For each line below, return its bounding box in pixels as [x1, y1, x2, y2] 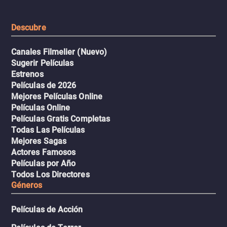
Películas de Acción [11, 205, 83, 215]
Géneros [11, 180, 43, 191]
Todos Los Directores [11, 170, 90, 180]
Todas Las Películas [11, 125, 85, 135]
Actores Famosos [11, 147, 76, 158]
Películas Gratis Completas [11, 114, 110, 124]
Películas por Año [11, 159, 76, 169]
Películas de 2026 [11, 81, 77, 91]
